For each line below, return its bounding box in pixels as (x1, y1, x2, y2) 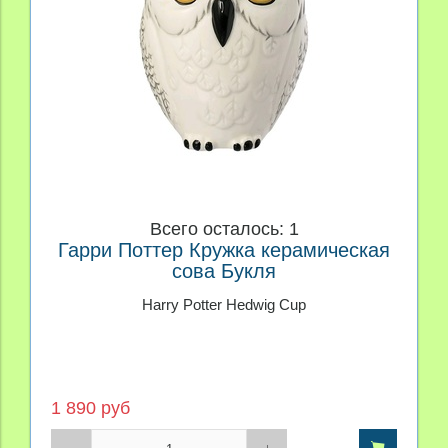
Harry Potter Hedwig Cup (142, 295, 306, 313)
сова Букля (172, 260, 276, 283)
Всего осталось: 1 (149, 219, 299, 240)
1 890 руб (51, 398, 130, 419)
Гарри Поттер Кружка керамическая (58, 239, 390, 262)
